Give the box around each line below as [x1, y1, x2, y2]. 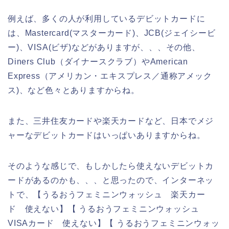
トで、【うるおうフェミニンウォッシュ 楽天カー [8, 190, 205, 199]
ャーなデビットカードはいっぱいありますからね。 [8, 130, 205, 140]
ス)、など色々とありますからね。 [8, 85, 140, 95]
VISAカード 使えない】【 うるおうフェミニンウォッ [8, 218, 220, 227]
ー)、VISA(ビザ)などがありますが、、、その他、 [8, 42, 200, 52]
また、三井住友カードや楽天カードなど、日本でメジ [8, 116, 214, 125]
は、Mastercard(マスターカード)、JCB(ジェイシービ [8, 28, 216, 37]
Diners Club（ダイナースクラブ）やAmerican [8, 57, 188, 66]
